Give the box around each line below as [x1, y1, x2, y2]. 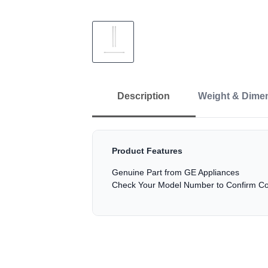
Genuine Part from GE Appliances [112, 167, 239, 177]
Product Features [112, 146, 182, 156]
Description [117, 91, 170, 101]
